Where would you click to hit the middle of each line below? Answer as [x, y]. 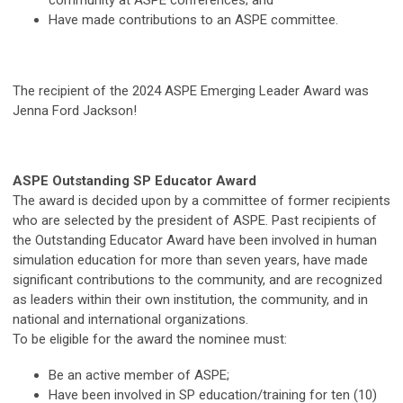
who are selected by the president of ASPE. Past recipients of [195, 220]
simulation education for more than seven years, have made [190, 260]
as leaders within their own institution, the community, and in [190, 299]
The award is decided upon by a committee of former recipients [201, 200]
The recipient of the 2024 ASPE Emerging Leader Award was [191, 90]
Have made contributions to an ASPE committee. [193, 19]
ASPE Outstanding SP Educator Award [134, 180]
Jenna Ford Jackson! [75, 110]
